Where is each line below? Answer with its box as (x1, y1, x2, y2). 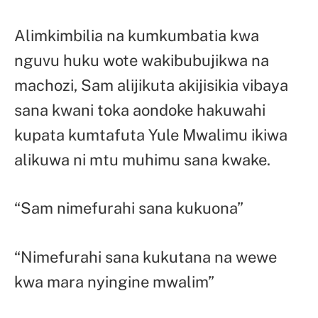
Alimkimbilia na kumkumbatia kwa (14, 26, 259, 45)
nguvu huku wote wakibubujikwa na (14, 50, 269, 70)
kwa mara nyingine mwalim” (14, 273, 214, 292)
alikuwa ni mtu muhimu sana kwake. (14, 150, 270, 169)
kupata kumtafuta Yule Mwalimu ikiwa (14, 125, 287, 144)
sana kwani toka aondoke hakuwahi (14, 100, 265, 119)
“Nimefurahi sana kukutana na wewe (14, 248, 277, 267)
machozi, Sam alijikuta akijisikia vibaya (14, 75, 288, 94)
